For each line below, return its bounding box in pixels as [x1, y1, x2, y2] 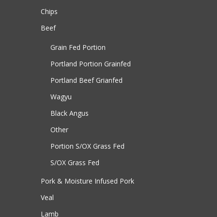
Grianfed [96, 76, 123, 85]
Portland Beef [50, 76, 96, 85]
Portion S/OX [50, 141, 93, 151]
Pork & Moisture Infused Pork [41, 176, 135, 186]
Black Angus [50, 108, 89, 118]
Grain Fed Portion [50, 43, 106, 52]
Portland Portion [50, 59, 105, 69]
